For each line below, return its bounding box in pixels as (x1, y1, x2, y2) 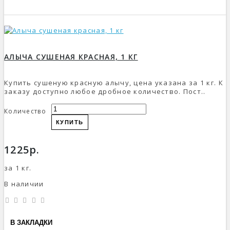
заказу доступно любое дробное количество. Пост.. (4, 87, 206, 97)
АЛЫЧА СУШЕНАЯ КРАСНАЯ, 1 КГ (4, 52, 138, 62)
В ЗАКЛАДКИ (10, 218, 52, 226)
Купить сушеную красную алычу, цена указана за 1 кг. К (4, 78, 223, 88)
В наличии (4, 179, 44, 189)
